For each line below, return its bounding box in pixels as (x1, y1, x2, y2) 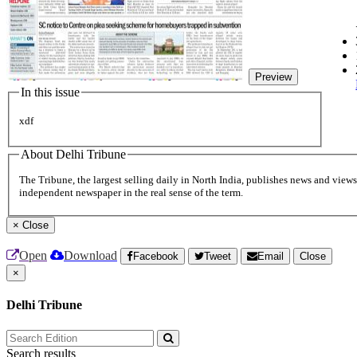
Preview (255, 71, 292, 83)
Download (64, 249, 117, 263)
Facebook (133, 250, 178, 263)
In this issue (21, 85, 80, 99)
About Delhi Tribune (21, 147, 126, 161)
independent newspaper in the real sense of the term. (19, 186, 243, 199)
